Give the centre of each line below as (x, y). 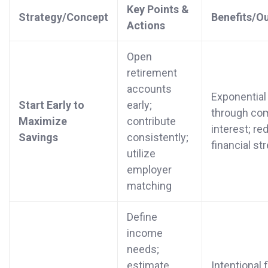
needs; (143, 249)
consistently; (158, 138)
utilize (141, 154)
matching (149, 186)
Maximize (43, 121)
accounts (149, 89)
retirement (152, 73)
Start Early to (51, 105)
